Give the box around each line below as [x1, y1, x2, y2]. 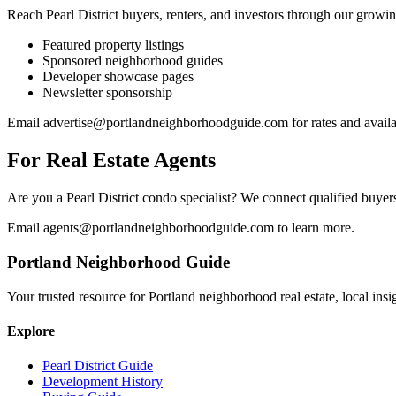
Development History [42, 374, 163, 390]
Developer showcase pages [42, 69, 194, 85]
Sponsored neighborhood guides [42, 53, 223, 69]
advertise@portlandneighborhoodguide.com [43, 115, 288, 131]
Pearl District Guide [42, 358, 153, 374]
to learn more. [278, 220, 354, 236]
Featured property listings [42, 37, 184, 53]
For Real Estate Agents [7, 148, 216, 172]
